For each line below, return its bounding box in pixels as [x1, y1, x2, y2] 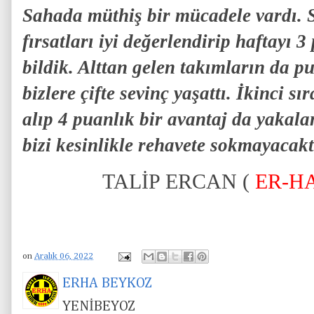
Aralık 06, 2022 [34, 252, 93, 261]
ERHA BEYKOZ [62, 276, 152, 291]
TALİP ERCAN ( [102, 170, 250, 193]
